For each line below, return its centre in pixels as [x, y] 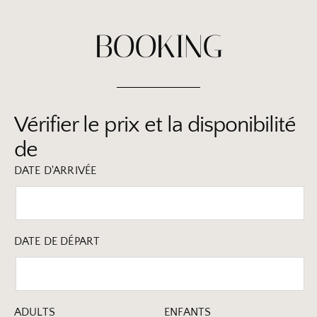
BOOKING [158, 47]
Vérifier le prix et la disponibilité [155, 125]
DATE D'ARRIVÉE [56, 171]
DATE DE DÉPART [57, 242]
